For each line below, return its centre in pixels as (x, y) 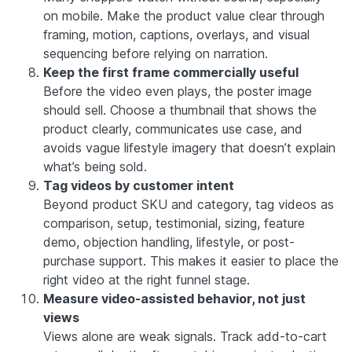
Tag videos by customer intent (139, 185)
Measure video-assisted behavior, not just (174, 298)
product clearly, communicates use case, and (173, 128)
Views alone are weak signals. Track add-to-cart (185, 336)
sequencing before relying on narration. (156, 53)
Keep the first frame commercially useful (171, 72)
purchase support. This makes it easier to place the (191, 260)
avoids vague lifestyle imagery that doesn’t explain (189, 147)
